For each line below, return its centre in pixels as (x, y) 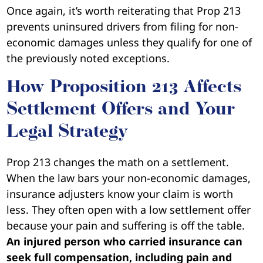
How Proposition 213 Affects (124, 87)
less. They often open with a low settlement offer (129, 209)
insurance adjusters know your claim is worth (120, 193)
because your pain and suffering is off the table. (126, 225)
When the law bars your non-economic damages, (129, 178)
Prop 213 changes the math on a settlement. (118, 162)
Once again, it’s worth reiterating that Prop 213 (124, 10)
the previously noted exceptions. (88, 58)
